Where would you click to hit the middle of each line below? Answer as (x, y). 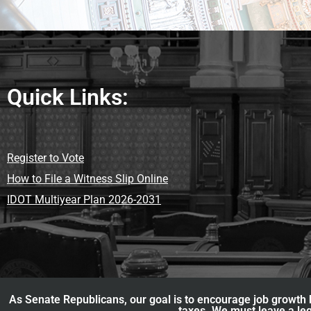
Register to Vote (45, 158)
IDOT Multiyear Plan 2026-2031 (84, 199)
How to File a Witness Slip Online (87, 178)
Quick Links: (68, 97)
